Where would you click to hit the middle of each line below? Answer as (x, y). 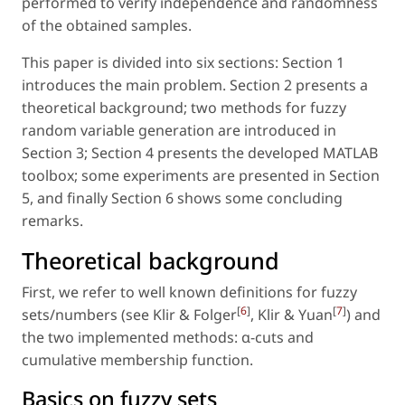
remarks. (52, 221)
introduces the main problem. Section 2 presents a (195, 85)
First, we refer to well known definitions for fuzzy (189, 292)
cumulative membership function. (137, 360)
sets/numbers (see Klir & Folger (129, 315)
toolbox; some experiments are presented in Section (201, 176)
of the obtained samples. (107, 26)
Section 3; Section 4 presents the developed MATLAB (200, 153)
